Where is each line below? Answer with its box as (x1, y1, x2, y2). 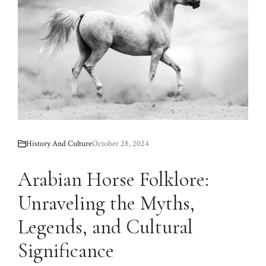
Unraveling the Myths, (18, 191, 195, 216)
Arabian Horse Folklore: (18, 167, 209, 192)
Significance (18, 238, 114, 263)
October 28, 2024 (92, 138, 149, 149)
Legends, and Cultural (18, 214, 193, 239)
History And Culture (26, 138, 92, 149)
